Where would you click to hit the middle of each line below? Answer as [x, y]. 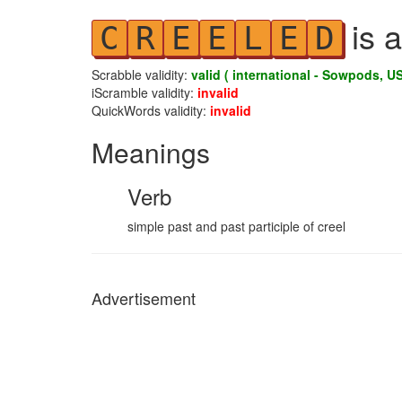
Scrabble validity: [141, 74]
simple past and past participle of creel [236, 226]
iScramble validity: [144, 92]
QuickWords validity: [151, 110]
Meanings [151, 152]
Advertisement [144, 298]
